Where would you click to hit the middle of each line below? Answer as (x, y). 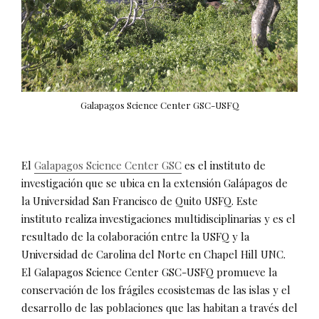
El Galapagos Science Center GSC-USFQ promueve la (149, 272)
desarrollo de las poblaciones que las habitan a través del (159, 307)
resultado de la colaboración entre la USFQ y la (135, 236)
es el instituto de (224, 165)
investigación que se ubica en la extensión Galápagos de (155, 183)
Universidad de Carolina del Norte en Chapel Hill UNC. (153, 254)
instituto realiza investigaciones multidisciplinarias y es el (158, 218)
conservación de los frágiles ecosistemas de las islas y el (156, 289)
